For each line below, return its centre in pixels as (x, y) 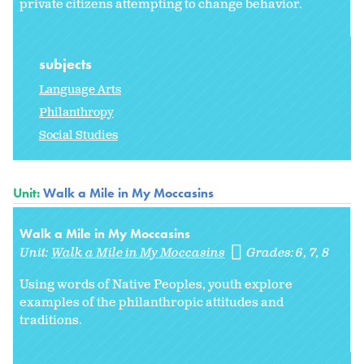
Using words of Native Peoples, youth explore (156, 284)
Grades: (272, 253)
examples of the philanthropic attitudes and (152, 302)
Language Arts (80, 89)
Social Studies (78, 135)
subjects (67, 63)
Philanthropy (76, 112)
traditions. (51, 320)
